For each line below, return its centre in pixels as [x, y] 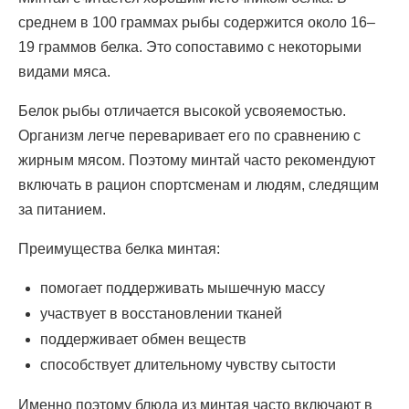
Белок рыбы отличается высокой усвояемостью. [182, 111]
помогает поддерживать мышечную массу [183, 288]
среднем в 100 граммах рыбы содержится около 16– [197, 23]
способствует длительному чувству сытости [188, 365]
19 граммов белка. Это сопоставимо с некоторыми [190, 47]
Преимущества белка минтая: [119, 249]
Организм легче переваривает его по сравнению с [189, 136]
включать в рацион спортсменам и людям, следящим [199, 185]
